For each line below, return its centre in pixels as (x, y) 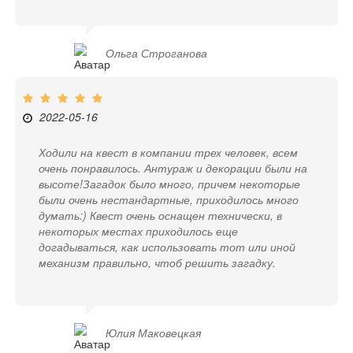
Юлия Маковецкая (154, 333)
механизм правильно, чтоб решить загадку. (158, 263)
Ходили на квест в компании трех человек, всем (169, 152)
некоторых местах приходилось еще (139, 231)
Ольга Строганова (157, 53)
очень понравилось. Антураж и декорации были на (173, 168)
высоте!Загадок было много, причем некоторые (170, 184)
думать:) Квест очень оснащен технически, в (161, 216)
